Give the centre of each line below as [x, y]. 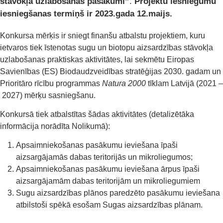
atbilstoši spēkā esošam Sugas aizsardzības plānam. [109, 205]
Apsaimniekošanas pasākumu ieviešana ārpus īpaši [108, 169]
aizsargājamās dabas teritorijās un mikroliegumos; [104, 157]
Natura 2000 [125, 83]
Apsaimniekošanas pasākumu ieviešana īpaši [97, 145]
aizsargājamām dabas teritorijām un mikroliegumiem [108, 181]
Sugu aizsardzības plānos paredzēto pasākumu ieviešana [118, 193]
